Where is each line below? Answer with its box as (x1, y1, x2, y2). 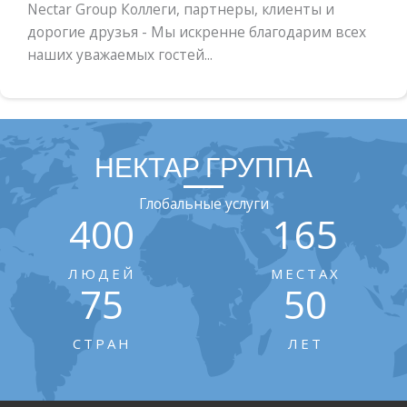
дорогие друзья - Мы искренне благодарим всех (27, 22, 366, 43)
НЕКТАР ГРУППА (94, 150, 313, 184)
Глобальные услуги (138, 194, 269, 214)
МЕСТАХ (270, 264, 341, 283)
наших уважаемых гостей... (27, 45, 213, 65)
